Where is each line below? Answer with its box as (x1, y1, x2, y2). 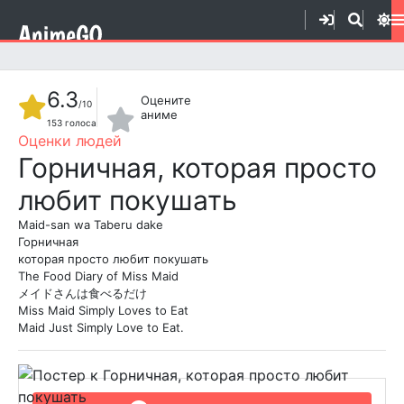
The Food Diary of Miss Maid (18, 269, 179, 283)
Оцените (141, 92, 191, 107)
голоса (62, 117, 96, 128)
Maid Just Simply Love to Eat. (18, 320, 184, 335)
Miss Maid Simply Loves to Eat (18, 303, 188, 317)
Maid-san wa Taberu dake (18, 217, 163, 232)
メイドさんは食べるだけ (18, 286, 147, 300)
